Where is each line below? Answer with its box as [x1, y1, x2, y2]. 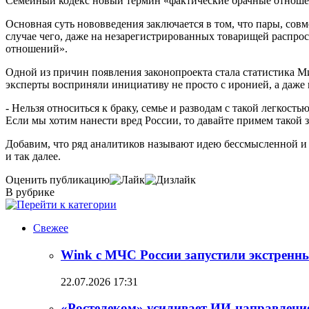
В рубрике [6, 186, 54, 199]
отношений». [6, 43, 68, 55]
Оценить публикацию [6, 174, 110, 186]
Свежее [33, 222, 68, 235]
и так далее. [6, 150, 61, 163]
